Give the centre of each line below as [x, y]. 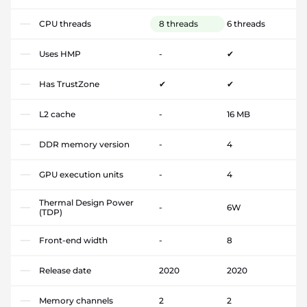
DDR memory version [84, 144]
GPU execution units [81, 174]
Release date [65, 270]
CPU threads [65, 23]
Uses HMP [60, 53]
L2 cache [57, 114]
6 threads [246, 23]
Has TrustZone [69, 84]
